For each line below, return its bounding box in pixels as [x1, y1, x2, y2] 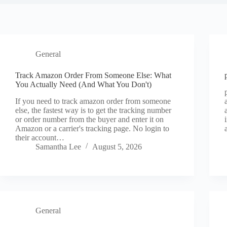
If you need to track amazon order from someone [15, 96, 171, 105]
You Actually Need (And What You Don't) [15, 80, 152, 89]
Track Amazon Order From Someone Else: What [15, 71, 171, 80]
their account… [15, 133, 64, 142]
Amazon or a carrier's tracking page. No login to [15, 124, 169, 133]
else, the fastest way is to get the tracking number [15, 105, 171, 115]
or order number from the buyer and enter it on [15, 115, 164, 124]
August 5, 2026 [92, 142, 142, 151]
